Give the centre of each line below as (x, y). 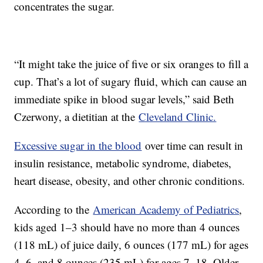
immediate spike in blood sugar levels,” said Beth (124, 99)
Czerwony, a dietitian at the (77, 117)
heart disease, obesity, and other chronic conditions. (130, 181)
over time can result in (193, 146)
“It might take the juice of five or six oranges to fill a (131, 64)
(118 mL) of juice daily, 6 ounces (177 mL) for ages (131, 245)
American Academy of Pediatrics (166, 210)
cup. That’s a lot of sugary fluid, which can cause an (131, 82)
